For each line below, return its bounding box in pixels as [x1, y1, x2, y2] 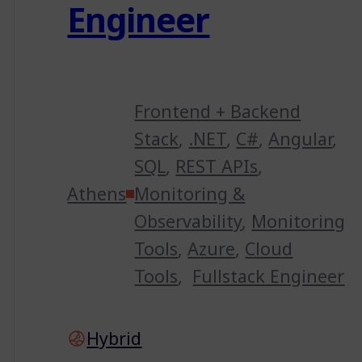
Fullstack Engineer [192, 263, 345, 288]
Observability [134, 208, 242, 233]
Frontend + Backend [134, 99, 301, 123]
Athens [67, 181, 127, 205]
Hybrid [86, 326, 142, 350]
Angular [268, 126, 333, 150]
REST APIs [175, 154, 259, 178]
